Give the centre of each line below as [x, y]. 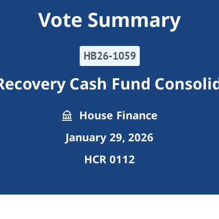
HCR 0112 [109, 159]
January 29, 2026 [109, 137]
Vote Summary [109, 20]
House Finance [117, 115]
